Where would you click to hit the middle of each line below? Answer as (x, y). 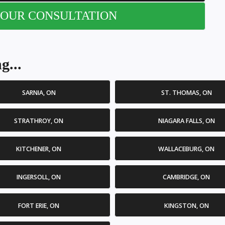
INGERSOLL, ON (39, 177)
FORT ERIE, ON (39, 205)
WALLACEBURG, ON (186, 149)
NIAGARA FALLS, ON (186, 121)
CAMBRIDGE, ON (186, 177)
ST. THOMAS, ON (186, 92)
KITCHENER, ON (39, 149)
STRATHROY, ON (39, 121)
